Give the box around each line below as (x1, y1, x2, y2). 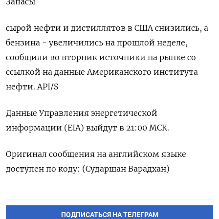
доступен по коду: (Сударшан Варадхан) (6, 163, 170, 174)
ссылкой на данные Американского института (6, 66, 198, 77)
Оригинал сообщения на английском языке (6, 149, 186, 159)
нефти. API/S (6, 81, 58, 91)
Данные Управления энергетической (6, 108, 157, 118)
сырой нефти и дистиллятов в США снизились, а (6, 22, 208, 33)
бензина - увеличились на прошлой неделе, (6, 37, 188, 47)
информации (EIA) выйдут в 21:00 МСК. (6, 122, 169, 132)
